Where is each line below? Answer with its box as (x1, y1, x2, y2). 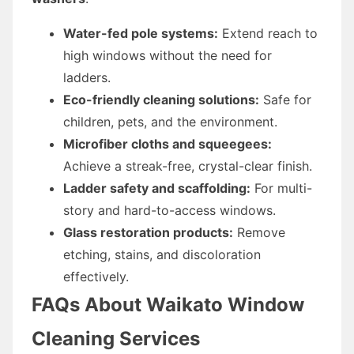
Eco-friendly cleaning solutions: (63, 91, 259, 107)
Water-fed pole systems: (63, 24, 218, 41)
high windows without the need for (63, 47, 272, 63)
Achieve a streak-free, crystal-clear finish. (63, 157, 312, 174)
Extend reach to (218, 24, 318, 41)
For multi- (250, 179, 312, 196)
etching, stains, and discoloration (63, 246, 261, 262)
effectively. (63, 268, 129, 284)
